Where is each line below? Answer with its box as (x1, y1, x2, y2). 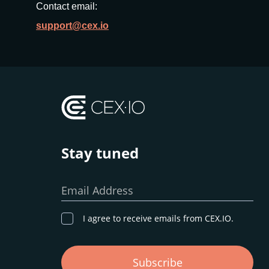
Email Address (61, 183, 133, 198)
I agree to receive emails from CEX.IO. (83, 213, 234, 224)
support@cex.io (36, 20, 109, 31)
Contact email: (36, 1, 97, 11)
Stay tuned (61, 143, 139, 163)
